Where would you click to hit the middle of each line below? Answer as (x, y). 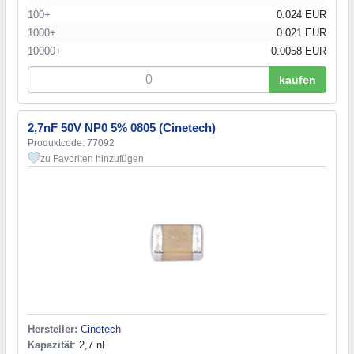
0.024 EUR (301, 14)
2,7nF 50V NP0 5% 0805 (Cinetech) (122, 127)
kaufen (298, 79)
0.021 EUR (301, 32)
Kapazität (50, 345)
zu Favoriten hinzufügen (92, 158)
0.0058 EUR (299, 51)
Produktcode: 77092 (71, 143)
